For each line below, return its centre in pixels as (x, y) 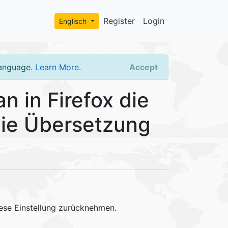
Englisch (74, 21)
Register (119, 21)
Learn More (57, 67)
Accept (144, 67)
